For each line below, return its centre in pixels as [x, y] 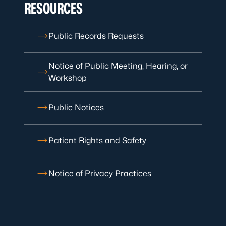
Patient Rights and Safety [97, 140]
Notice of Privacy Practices [100, 173]
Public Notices [76, 108]
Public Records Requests [96, 36]
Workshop [68, 78]
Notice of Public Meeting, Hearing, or [118, 66]
